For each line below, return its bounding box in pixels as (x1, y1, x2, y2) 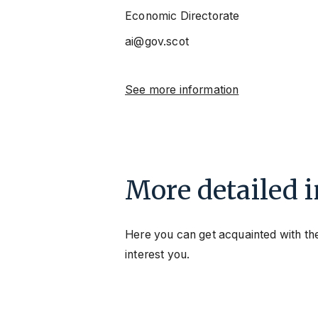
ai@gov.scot (125, 35, 189, 49)
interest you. (125, 248, 190, 262)
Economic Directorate (125, 9, 240, 23)
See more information (125, 83, 239, 97)
